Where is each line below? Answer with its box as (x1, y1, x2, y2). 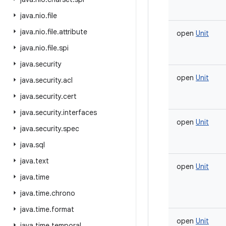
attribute (59, 27, 87, 36)
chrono (51, 189, 75, 198)
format (51, 205, 74, 214)
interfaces (63, 108, 97, 117)
